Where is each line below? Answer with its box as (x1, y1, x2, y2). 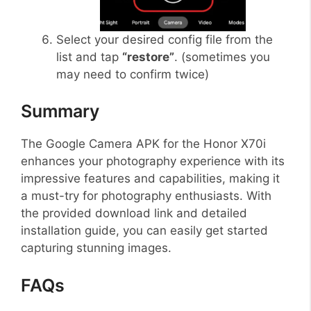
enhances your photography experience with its (21, 154, 285, 169)
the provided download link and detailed (21, 206, 247, 221)
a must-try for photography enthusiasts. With (21, 189, 271, 203)
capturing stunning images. (21, 241, 171, 255)
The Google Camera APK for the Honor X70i (21, 137, 266, 151)
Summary (21, 101, 99, 122)
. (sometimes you (174, 49, 270, 64)
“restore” (122, 49, 174, 64)
